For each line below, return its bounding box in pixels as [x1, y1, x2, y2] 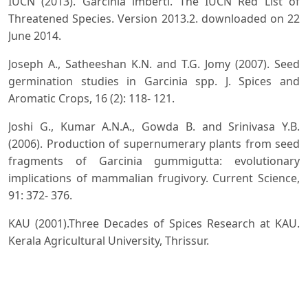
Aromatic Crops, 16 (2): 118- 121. [8, 90, 175, 106]
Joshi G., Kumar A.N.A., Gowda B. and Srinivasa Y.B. [8, 118, 300, 134]
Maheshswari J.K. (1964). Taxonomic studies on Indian [8, 261, 300, 276]
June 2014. [8, 27, 61, 43]
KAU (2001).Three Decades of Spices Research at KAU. [8, 215, 300, 231]
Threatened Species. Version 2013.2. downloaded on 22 [8, 10, 300, 26]
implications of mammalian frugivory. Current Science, [8, 170, 300, 186]
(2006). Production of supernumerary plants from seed [8, 135, 300, 151]
